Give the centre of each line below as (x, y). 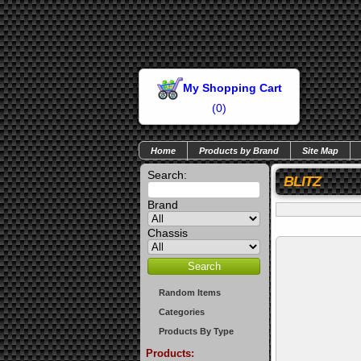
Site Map (320, 151)
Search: (167, 175)
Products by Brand (239, 151)
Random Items (190, 293)
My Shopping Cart (232, 87)
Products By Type (196, 331)
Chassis (168, 233)
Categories (182, 312)
